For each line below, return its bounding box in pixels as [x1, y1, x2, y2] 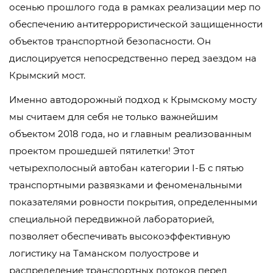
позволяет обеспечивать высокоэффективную [9, 230, 230, 242]
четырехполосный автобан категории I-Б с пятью [9, 162, 244, 174]
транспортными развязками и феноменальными [9, 179, 242, 191]
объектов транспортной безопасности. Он [9, 35, 211, 47]
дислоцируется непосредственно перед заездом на [9, 52, 257, 64]
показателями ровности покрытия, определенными [9, 196, 257, 208]
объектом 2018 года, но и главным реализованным [9, 128, 252, 140]
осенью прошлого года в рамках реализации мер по [9, 1, 261, 13]
